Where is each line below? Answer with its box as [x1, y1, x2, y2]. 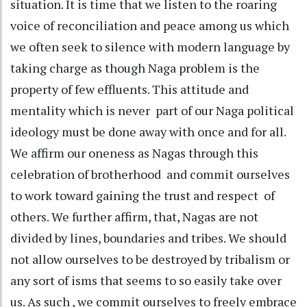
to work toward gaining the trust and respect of [10, 186, 275, 204]
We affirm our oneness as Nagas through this [10, 144, 258, 161]
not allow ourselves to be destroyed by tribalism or [10, 250, 290, 267]
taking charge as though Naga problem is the [10, 59, 260, 76]
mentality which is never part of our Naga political [10, 101, 294, 119]
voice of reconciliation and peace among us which [10, 16, 289, 34]
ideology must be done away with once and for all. [10, 123, 286, 140]
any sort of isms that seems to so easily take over [10, 271, 282, 288]
